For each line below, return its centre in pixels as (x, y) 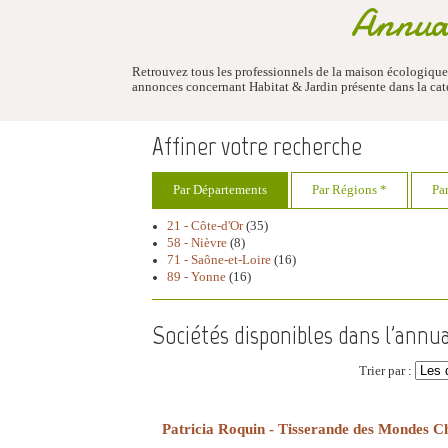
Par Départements (220, 190)
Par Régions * (349, 190)
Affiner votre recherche (257, 146)
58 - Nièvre (197, 243)
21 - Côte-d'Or (205, 226)
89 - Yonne (196, 277)
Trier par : (387, 371)
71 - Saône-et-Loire (219, 260)
